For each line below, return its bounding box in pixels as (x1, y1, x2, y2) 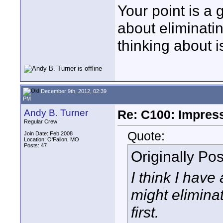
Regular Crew (24, 118, 57, 124)
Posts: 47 (24, 142, 47, 148)
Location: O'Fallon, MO (24, 136, 79, 142)
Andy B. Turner (24, 108, 88, 118)
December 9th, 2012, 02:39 (39, 88, 107, 94)
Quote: (127, 129, 165, 143)
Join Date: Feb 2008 (24, 130, 73, 136)
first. (131, 204, 159, 221)
